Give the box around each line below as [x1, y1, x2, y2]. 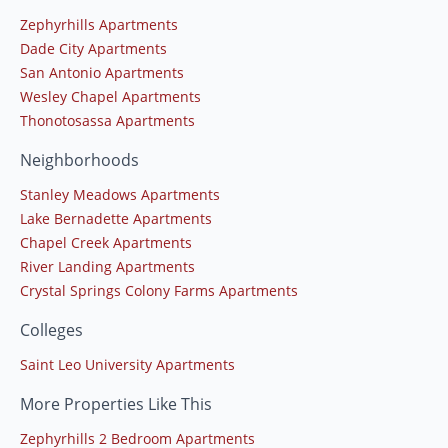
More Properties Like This [20, 392, 212, 415]
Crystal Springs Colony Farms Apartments [20, 280, 298, 300]
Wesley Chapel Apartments [20, 86, 201, 106]
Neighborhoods [20, 148, 139, 171]
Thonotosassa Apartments [20, 110, 195, 130]
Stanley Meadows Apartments [20, 184, 220, 204]
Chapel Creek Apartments [20, 232, 192, 252]
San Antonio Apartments [20, 62, 184, 82]
